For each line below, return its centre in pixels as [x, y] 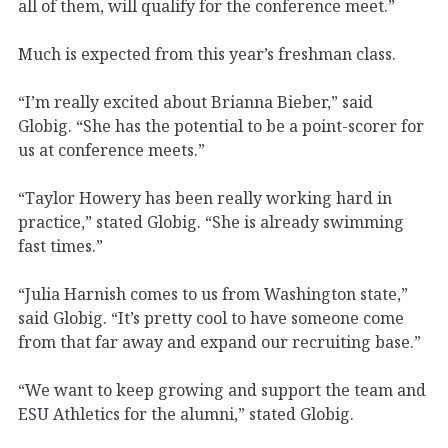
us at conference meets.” [111, 149]
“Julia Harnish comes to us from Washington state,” [213, 293]
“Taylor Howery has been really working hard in [205, 197]
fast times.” [60, 245]
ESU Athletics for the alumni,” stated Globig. [186, 413]
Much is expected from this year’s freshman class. [207, 53]
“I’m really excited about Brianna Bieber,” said [195, 101]
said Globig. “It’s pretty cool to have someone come [211, 317]
